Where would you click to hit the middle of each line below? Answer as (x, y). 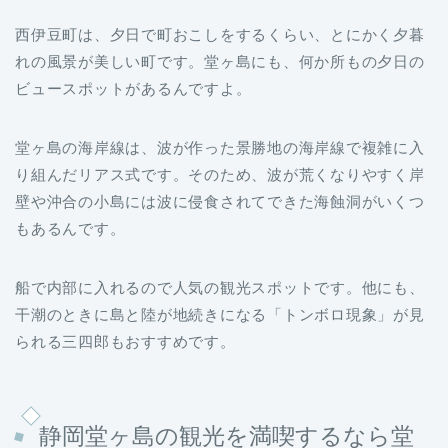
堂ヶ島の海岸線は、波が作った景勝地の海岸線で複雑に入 (220, 147)
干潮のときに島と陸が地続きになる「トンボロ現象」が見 (220, 314)
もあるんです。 (70, 228)
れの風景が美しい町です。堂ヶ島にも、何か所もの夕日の (220, 61)
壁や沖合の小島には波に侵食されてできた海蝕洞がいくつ (220, 201)
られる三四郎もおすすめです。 (125, 341)
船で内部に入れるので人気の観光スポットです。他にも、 (220, 287)
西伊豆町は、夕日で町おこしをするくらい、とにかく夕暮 (220, 34)
